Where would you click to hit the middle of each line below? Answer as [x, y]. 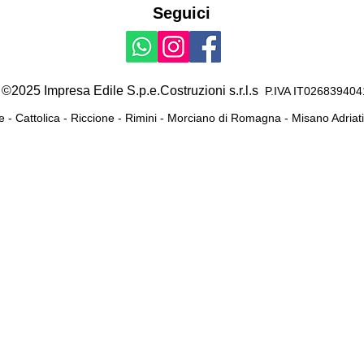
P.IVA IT [284, 91]
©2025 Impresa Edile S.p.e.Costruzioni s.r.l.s [133, 91]
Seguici [182, 13]
